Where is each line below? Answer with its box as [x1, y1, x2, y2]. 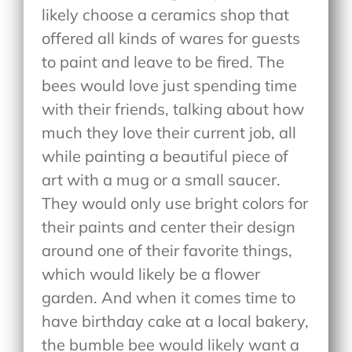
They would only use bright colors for [42, 192, 309, 213]
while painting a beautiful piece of [42, 145, 289, 166]
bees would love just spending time [42, 75, 298, 95]
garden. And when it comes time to [42, 287, 296, 307]
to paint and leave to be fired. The [42, 51, 285, 71]
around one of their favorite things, [42, 240, 293, 260]
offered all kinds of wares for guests [42, 27, 301, 48]
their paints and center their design [42, 216, 296, 236]
